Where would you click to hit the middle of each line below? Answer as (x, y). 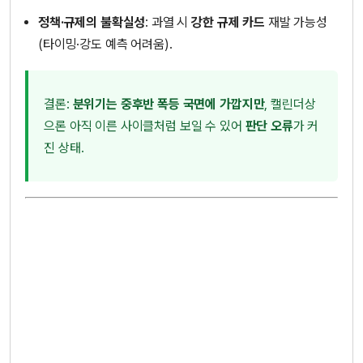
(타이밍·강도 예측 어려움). (105, 44)
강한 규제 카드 (228, 22)
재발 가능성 (296, 22)
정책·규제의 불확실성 (92, 22)
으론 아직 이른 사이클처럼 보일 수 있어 (145, 126)
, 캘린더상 (290, 105)
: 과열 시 (169, 22)
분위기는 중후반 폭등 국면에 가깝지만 (169, 105)
